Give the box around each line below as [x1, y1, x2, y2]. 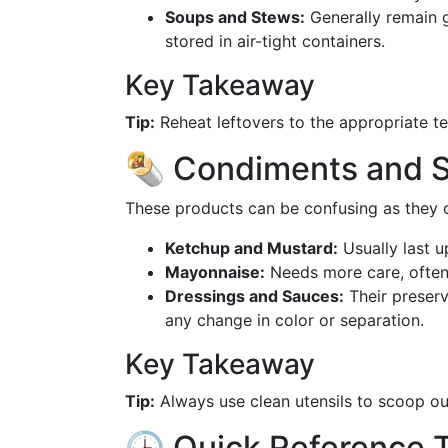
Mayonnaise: [165, 262, 265, 282]
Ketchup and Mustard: [165, 238, 338, 258]
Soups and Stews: [165, 7, 305, 27]
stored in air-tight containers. [165, 31, 385, 51]
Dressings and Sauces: [165, 286, 344, 306]
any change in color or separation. [165, 310, 424, 330]
